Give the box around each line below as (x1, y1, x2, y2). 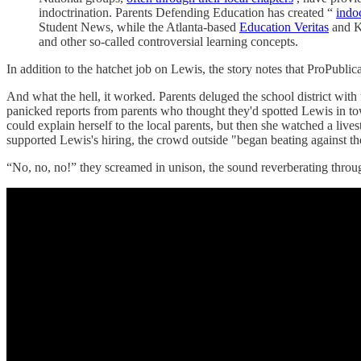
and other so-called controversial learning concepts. (39, 34, 298, 48)
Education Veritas (239, 19, 329, 34)
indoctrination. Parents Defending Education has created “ (39, 5, 336, 19)
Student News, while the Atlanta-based (39, 19, 239, 34)
